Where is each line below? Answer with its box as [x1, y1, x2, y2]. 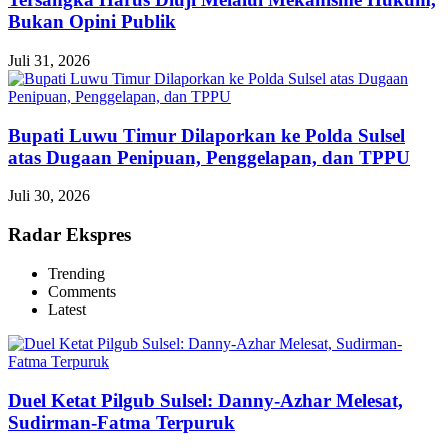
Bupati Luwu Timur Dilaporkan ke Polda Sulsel [8, 124, 405, 146]
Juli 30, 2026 [8, 187, 90, 205]
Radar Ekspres [8, 224, 131, 246]
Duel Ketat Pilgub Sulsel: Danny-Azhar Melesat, [8, 389, 403, 411]
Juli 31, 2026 [8, 52, 90, 70]
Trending [48, 264, 105, 282]
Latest [48, 300, 86, 318]
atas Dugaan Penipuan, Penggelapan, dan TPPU [8, 146, 410, 168]
